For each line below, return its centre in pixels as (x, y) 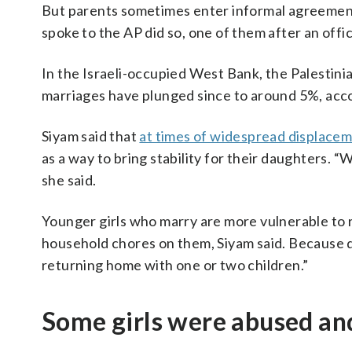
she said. (69, 180)
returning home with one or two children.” (175, 265)
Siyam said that (91, 136)
